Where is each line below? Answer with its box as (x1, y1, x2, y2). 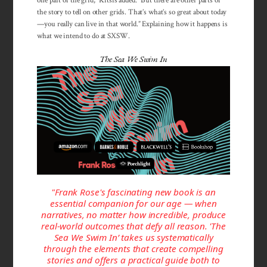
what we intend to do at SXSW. (37, 31, 130, 41)
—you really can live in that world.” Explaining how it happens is (37, 19, 228, 29)
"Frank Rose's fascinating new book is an (51, 185, 216, 198)
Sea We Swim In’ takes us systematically (54, 231, 213, 243)
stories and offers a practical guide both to (47, 253, 220, 266)
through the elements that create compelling (44, 242, 223, 254)
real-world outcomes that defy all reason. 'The (41, 219, 226, 232)
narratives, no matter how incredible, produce (41, 208, 226, 221)
